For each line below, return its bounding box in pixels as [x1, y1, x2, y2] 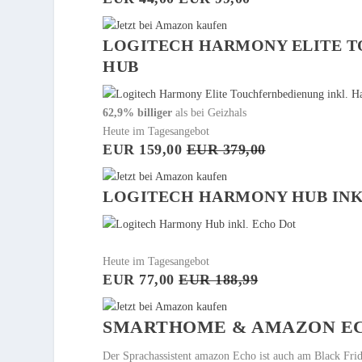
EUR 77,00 [103, 271, 179, 288]
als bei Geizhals [172, 107, 247, 120]
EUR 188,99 [179, 271, 259, 288]
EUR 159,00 [103, 141, 187, 158]
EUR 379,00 [186, 141, 266, 158]
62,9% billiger [103, 107, 173, 120]
